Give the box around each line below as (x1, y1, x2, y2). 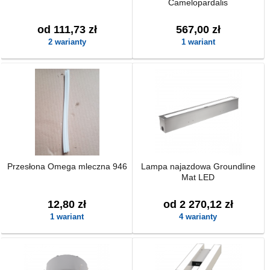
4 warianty (179, 212, 218, 221)
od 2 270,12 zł (163, 198, 233, 210)
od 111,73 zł (37, 24, 97, 36)
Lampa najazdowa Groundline (140, 162, 256, 171)
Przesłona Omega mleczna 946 (7, 162, 127, 171)
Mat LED (181, 172, 215, 182)
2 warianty (48, 37, 86, 46)
